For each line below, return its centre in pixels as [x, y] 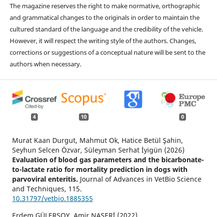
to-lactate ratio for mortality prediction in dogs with [100, 170]
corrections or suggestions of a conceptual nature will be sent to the [107, 52]
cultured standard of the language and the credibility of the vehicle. [106, 29]
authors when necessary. [45, 64]
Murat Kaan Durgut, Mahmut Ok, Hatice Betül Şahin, [97, 140]
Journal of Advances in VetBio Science [140, 179]
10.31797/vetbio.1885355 [52, 199]
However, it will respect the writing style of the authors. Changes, [103, 40]
